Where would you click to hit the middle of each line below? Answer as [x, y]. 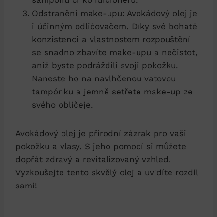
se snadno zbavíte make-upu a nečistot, [115, 53]
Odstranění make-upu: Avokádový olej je [115, 13]
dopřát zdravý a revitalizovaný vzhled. [93, 160]
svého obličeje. [62, 105]
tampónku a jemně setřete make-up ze [112, 92]
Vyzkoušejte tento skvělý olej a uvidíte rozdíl [107, 173]
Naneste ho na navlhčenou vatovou [104, 79]
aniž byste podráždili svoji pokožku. [105, 66]
